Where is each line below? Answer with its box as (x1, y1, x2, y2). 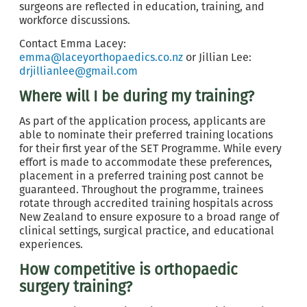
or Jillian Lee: (183, 51, 251, 64)
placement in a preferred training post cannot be (19, 169, 264, 182)
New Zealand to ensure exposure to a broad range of (19, 210, 279, 223)
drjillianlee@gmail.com (19, 64, 138, 77)
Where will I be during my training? (19, 87, 254, 106)
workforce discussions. (19, 14, 136, 27)
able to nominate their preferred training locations (19, 128, 273, 141)
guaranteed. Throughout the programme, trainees (19, 183, 263, 196)
